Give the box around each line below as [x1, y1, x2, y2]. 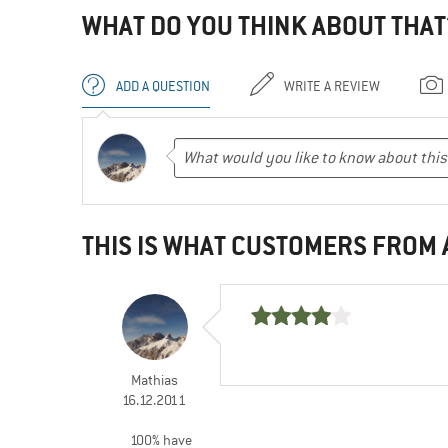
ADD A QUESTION [116, 77, 210, 96]
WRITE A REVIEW [284, 77, 380, 96]
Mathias [130, 371, 178, 390]
